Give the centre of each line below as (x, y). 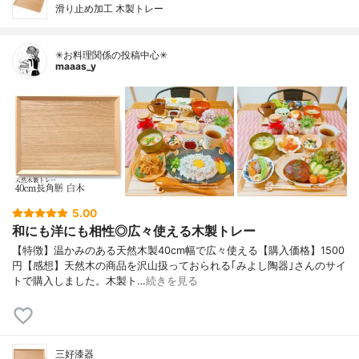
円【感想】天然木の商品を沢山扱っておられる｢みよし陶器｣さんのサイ (179, 266)
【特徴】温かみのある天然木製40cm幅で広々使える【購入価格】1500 (178, 251)
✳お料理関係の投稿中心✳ (111, 54)
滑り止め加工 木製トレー (109, 8)
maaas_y (76, 66)
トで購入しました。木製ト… (79, 281)
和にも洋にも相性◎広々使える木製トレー (134, 230)
